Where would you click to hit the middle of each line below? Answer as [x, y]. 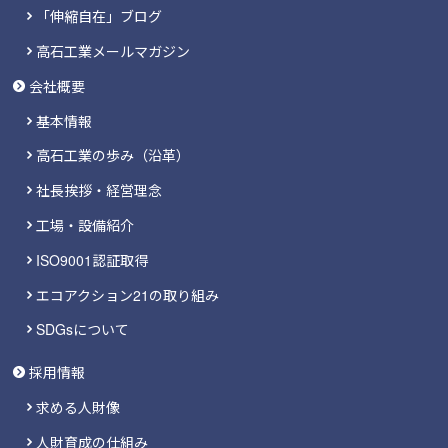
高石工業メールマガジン [112, 51]
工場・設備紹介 [84, 225]
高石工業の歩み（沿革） [112, 155]
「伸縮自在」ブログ [98, 16]
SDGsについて [82, 329]
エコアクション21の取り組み [127, 294]
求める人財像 [77, 407]
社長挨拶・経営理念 [98, 190]
